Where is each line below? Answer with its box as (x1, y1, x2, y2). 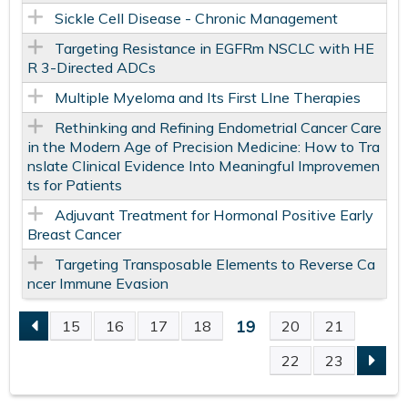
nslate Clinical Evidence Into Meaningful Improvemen (26, 157, 380, 176)
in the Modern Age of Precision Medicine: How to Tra (26, 138, 380, 157)
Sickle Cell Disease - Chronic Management (54, 9, 338, 28)
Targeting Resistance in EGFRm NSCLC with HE (54, 39, 374, 58)
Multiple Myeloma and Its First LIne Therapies (54, 88, 361, 107)
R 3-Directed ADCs (26, 58, 156, 77)
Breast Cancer (26, 225, 121, 244)
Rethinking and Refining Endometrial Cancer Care (54, 118, 382, 138)
